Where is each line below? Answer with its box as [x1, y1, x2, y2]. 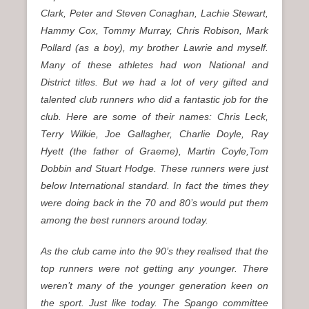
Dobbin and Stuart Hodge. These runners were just [41, 163, 268, 175]
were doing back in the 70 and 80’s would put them [41, 197, 268, 209]
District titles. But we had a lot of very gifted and [41, 77, 268, 88]
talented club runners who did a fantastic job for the [41, 94, 268, 106]
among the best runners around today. [41, 215, 208, 226]
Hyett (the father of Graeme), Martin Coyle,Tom [41, 146, 268, 157]
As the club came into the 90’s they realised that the [41, 246, 268, 257]
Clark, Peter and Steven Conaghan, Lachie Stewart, [41, 8, 268, 19]
